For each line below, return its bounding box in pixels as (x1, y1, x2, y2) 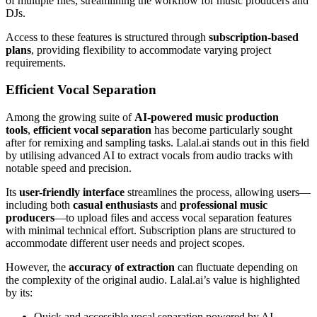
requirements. (6, 56, 66, 69)
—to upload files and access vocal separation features (54, 212, 292, 224)
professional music (180, 199, 267, 212)
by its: (6, 287, 33, 299)
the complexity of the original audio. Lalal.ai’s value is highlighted (6, 274, 300, 287)
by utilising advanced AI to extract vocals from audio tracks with (6, 149, 293, 162)
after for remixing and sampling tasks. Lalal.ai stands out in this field (6, 137, 309, 149)
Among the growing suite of (6, 111, 134, 124)
